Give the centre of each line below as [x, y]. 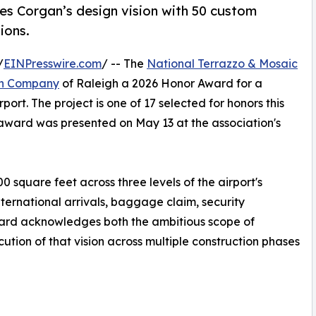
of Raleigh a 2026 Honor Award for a [161, 84]
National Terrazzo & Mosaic [222, 64]
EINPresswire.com [53, 64]
